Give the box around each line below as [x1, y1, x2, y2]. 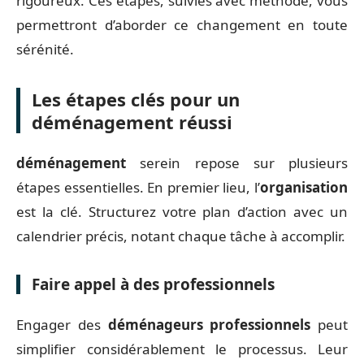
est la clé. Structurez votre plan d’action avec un [16, 202, 348, 221]
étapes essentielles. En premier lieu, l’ [16, 178, 260, 197]
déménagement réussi [32, 109, 232, 134]
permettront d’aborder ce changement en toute [16, 15, 348, 34]
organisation [260, 178, 348, 197]
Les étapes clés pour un [32, 86, 240, 111]
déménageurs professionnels [107, 314, 311, 334]
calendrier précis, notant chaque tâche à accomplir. [16, 227, 345, 245]
